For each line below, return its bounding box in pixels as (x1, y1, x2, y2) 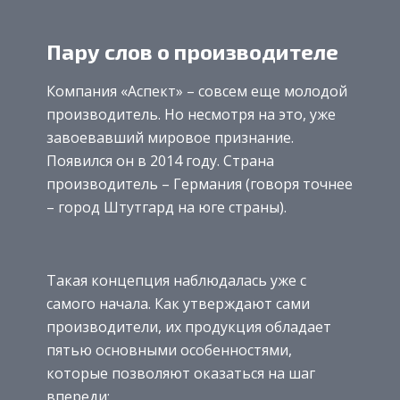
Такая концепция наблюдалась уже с (46, 270, 306, 290)
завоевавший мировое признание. (46, 127, 294, 147)
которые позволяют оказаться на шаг (46, 362, 315, 383)
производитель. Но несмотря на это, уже (46, 104, 336, 124)
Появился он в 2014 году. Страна (46, 150, 274, 171)
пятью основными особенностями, (46, 339, 292, 360)
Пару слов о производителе (46, 38, 338, 65)
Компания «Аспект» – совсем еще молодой (46, 80, 347, 101)
